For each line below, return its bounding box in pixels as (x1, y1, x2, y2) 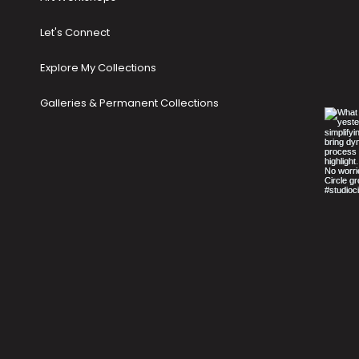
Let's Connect (40, 25, 111, 41)
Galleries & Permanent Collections (40, 95, 220, 111)
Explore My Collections (40, 60, 157, 76)
